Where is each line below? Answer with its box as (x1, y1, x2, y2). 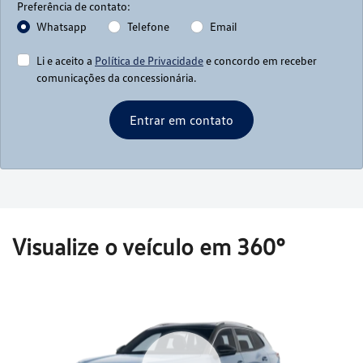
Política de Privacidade (95, 53, 203, 68)
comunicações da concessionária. (36, 70, 196, 85)
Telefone (127, 19, 169, 34)
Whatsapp (36, 19, 87, 34)
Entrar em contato (130, 112, 233, 129)
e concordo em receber (203, 53, 317, 68)
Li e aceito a (36, 53, 95, 68)
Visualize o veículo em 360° (12, 232, 285, 261)
